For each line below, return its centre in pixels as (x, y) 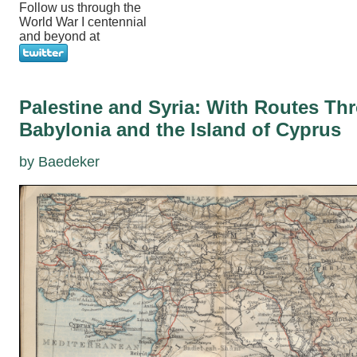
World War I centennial (83, 22)
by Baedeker (59, 162)
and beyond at (59, 36)
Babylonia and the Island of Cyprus (180, 130)
